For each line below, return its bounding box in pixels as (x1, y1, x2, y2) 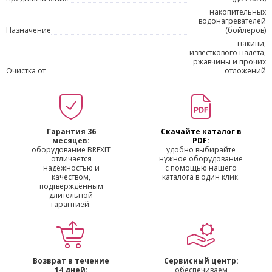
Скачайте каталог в (160, 126, 242, 137)
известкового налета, (189, 47, 266, 58)
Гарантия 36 (46, 126, 96, 137)
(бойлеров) (225, 25, 266, 35)
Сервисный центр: (163, 256, 239, 266)
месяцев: (52, 135, 90, 146)
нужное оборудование (159, 154, 243, 164)
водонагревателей (199, 16, 266, 26)
